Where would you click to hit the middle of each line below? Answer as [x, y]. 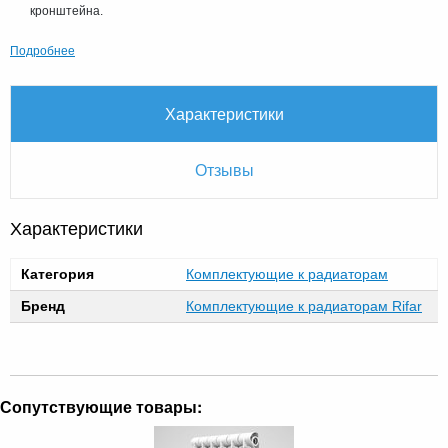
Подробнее [42, 49]
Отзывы [224, 169]
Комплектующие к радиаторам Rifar [304, 305]
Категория [57, 273]
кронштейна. [66, 10]
